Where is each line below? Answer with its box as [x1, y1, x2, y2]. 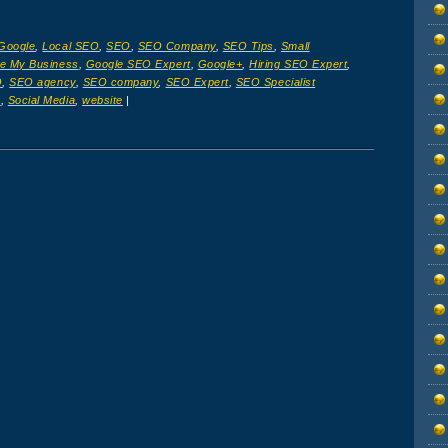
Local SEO [42, 39, 100, 52]
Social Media [7, 93, 76, 106]
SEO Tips [222, 39, 274, 52]
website [82, 93, 123, 106]
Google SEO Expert [85, 57, 191, 70]
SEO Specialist [235, 75, 316, 88]
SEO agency [9, 75, 76, 88]
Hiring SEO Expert [249, 57, 348, 70]
